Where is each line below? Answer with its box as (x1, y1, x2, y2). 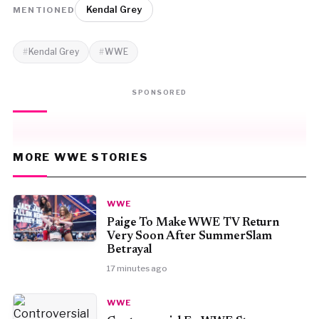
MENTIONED (12, 5, 75, 15)
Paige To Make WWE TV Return (106, 217, 280, 229)
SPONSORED (132, 88, 187, 96)
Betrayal (106, 244, 153, 256)
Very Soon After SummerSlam (106, 231, 273, 242)
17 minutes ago (106, 263, 167, 273)
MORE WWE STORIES (12, 150, 149, 164)
